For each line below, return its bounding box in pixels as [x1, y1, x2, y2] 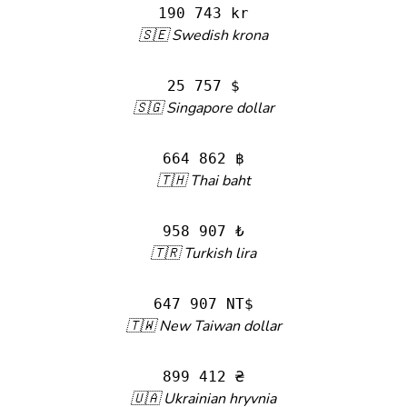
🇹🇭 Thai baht [156, 171, 251, 191]
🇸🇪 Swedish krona [139, 25, 268, 45]
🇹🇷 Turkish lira [151, 243, 256, 263]
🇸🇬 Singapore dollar [133, 98, 274, 118]
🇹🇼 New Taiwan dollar [125, 316, 282, 336]
